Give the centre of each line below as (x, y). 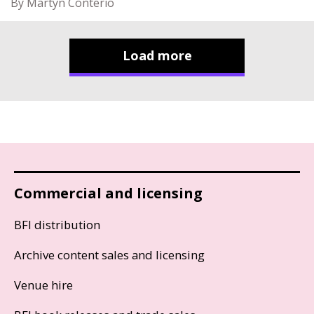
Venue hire (43, 285)
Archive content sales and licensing (109, 254)
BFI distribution (57, 224)
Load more (157, 55)
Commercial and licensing (108, 193)
